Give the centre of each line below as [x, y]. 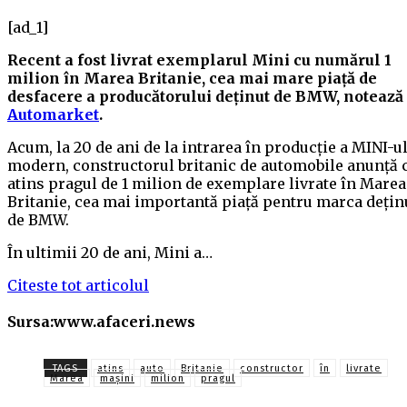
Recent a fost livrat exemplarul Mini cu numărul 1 [199, 60]
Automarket [53, 115]
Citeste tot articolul [78, 286]
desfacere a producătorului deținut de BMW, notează [205, 97]
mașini [117, 379]
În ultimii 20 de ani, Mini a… [110, 253]
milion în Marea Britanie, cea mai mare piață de [192, 79]
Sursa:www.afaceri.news [101, 322]
